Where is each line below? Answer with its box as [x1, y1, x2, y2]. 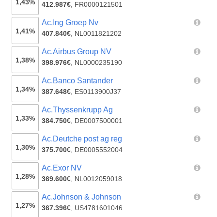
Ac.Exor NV [42, 164, 82, 172]
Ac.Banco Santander [42, 77, 113, 85]
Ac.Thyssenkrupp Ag [42, 106, 113, 114]
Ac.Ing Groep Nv [42, 18, 99, 27]
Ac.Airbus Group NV [42, 47, 112, 56]
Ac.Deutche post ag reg [42, 135, 123, 143]
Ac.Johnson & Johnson [42, 193, 122, 201]
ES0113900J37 [75, 88, 122, 96]
